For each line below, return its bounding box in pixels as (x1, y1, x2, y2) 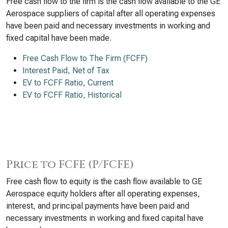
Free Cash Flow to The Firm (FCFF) (22, 53, 148, 63)
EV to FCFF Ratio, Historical (22, 90, 122, 100)
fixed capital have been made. (6, 33, 111, 43)
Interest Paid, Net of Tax (22, 66, 109, 75)
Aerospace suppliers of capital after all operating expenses (6, 9, 215, 18)
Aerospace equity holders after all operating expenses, (6, 189, 200, 198)
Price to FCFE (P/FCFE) (6, 157, 134, 172)
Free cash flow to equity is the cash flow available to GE (6, 177, 202, 186)
